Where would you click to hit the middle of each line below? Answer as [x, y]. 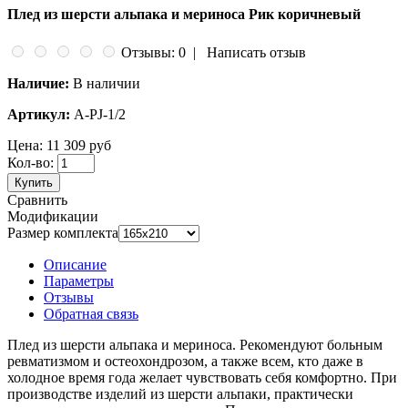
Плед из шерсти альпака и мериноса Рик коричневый [184, 15]
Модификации [53, 216]
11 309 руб [79, 145]
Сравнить [37, 199]
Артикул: [39, 114]
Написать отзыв [256, 52]
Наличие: [38, 83]
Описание [75, 264]
